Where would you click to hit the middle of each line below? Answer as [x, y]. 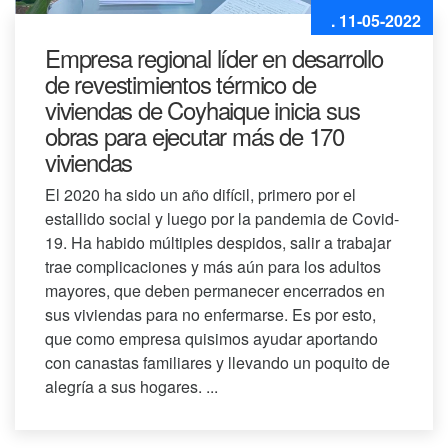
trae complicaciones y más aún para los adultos [213, 266]
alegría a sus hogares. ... [131, 386]
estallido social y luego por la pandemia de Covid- [222, 218]
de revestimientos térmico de [180, 83]
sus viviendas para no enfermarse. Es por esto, [210, 314]
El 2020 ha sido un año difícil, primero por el [200, 194]
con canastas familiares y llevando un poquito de [217, 362]
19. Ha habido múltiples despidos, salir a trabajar [218, 242]
